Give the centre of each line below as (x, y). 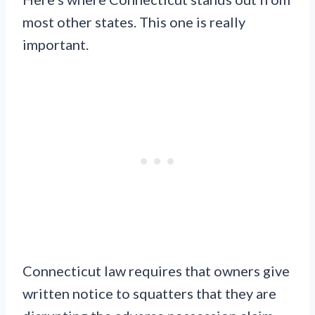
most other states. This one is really (134, 22)
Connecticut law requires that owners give (156, 271)
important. (56, 44)
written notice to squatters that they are (149, 293)
